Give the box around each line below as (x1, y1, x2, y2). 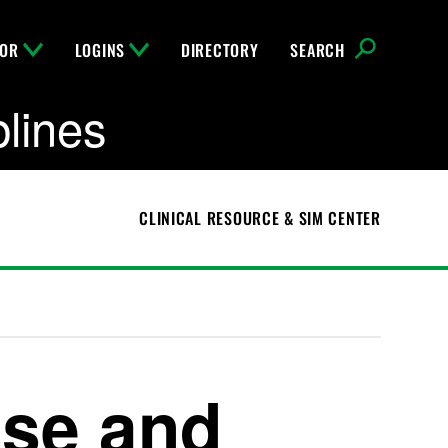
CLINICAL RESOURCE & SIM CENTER (139, 206, 381, 230)
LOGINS (74, 38, 125, 62)
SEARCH (290, 38, 345, 62)
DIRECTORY (181, 38, 259, 62)
